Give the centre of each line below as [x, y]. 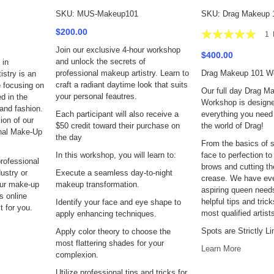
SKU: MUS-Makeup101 [97, 14]
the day [69, 137]
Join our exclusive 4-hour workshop [118, 50]
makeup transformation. [98, 184]
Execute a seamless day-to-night [114, 173]
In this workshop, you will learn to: [116, 155]
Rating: [211, 31]
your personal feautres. [96, 96]
